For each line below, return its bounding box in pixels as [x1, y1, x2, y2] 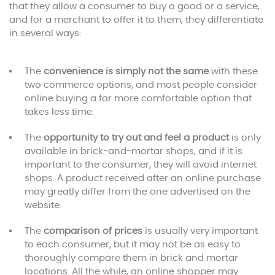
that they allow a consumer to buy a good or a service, [9, 1, 260, 11]
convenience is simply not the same [44, 66, 209, 76]
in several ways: [9, 28, 81, 38]
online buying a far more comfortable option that [25, 93, 252, 103]
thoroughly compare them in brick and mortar [25, 253, 238, 263]
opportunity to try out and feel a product [44, 133, 229, 142]
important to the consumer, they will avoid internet [25, 160, 257, 169]
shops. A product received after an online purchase [25, 173, 261, 183]
